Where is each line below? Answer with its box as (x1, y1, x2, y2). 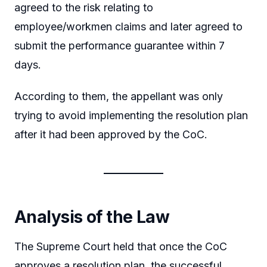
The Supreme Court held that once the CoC (14, 240, 227, 253)
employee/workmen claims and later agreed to (14, 20, 243, 33)
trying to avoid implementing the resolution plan (14, 109, 248, 122)
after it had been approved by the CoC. (14, 128, 207, 141)
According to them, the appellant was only (14, 90, 223, 103)
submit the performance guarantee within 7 (14, 39, 225, 52)
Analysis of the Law (14, 207, 170, 228)
